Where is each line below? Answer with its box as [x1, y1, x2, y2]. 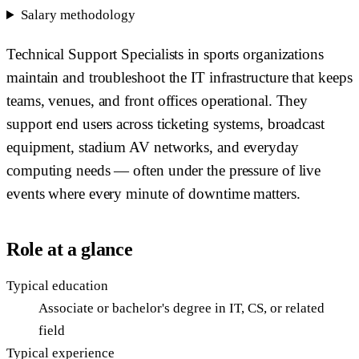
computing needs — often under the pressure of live [6, 162, 321, 179]
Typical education [6, 278, 108, 294]
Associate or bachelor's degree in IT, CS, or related [38, 301, 325, 317]
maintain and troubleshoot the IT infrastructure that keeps [6, 69, 353, 87]
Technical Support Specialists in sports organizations [6, 46, 324, 63]
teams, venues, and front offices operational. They [6, 92, 309, 110]
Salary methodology [21, 7, 136, 23]
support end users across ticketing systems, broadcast [6, 115, 325, 133]
